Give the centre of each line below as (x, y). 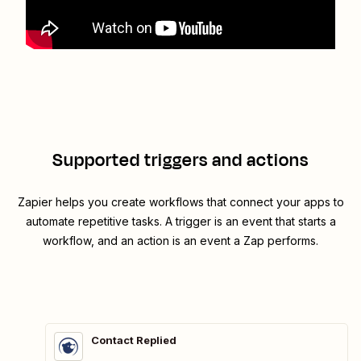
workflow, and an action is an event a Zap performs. (180, 241)
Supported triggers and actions (180, 161)
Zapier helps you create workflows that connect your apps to (180, 202)
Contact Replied (134, 340)
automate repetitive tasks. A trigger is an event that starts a (180, 222)
